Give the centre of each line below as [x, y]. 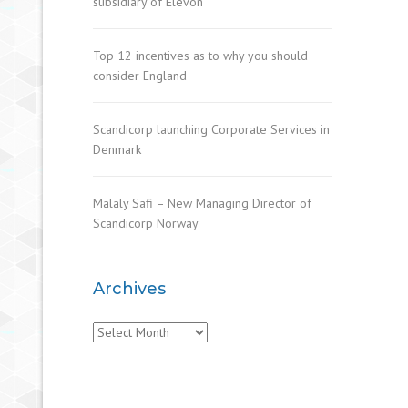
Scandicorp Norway [146, 223]
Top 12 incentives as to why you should [200, 56]
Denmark [117, 149]
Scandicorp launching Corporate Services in [211, 129]
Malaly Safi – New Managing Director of [202, 203]
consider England [140, 76]
